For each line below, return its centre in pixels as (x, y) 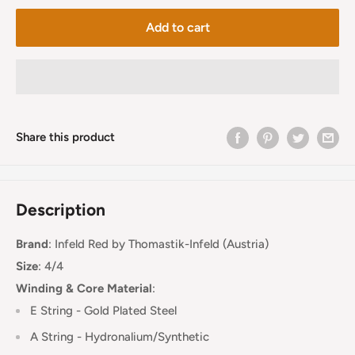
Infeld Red (80, 244)
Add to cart (177, 27)
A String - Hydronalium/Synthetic (120, 337)
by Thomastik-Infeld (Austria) (189, 244)
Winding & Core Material (84, 289)
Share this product (65, 137)
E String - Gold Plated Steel (103, 311)
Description (61, 209)
